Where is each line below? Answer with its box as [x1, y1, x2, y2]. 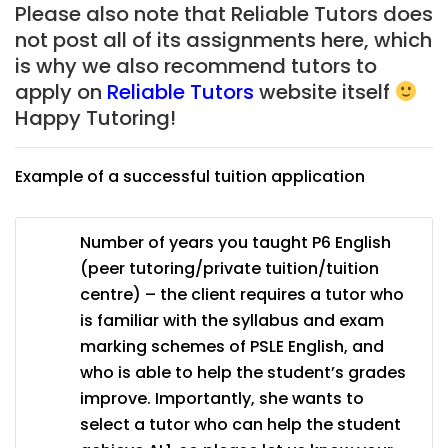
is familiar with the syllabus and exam [80, 308, 384, 332]
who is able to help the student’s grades [80, 360, 406, 384]
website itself [259, 77, 395, 106]
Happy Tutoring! [15, 103, 176, 132]
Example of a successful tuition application [15, 164, 365, 188]
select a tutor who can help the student [80, 412, 401, 436]
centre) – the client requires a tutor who [80, 282, 404, 306]
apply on [15, 77, 107, 106]
